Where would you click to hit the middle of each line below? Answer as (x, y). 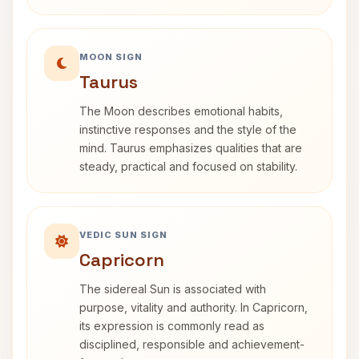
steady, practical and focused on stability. (188, 166)
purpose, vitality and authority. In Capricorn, (194, 307)
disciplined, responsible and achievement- (192, 344)
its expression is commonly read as (172, 326)
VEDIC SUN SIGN (123, 235)
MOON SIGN (111, 57)
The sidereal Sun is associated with (173, 289)
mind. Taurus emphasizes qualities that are (191, 148)
